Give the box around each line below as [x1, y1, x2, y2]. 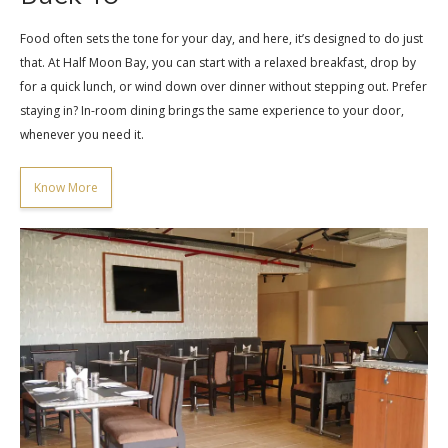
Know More [34, 178, 98, 196]
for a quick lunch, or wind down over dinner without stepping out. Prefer [20, 77, 427, 95]
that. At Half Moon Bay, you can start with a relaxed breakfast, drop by [20, 53, 416, 71]
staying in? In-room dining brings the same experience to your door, [20, 101, 404, 119]
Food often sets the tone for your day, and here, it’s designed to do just [20, 29, 423, 47]
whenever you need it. [20, 125, 144, 143]
